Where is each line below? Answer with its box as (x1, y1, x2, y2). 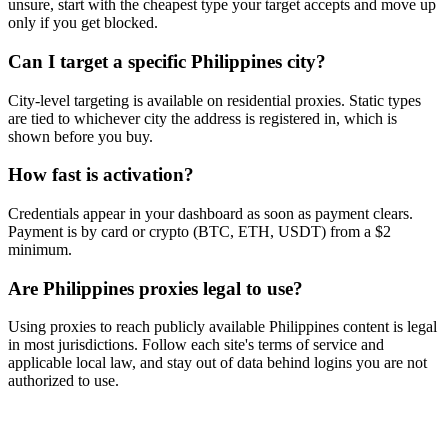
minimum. (8, 240, 72, 258)
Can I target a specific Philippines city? (8, 50, 326, 72)
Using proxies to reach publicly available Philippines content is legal (8, 318, 437, 336)
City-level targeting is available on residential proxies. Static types (8, 91, 421, 109)
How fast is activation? (8, 164, 194, 186)
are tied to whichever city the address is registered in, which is (8, 109, 397, 127)
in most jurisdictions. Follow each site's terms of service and (8, 336, 384, 354)
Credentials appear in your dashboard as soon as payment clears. (8, 204, 413, 222)
